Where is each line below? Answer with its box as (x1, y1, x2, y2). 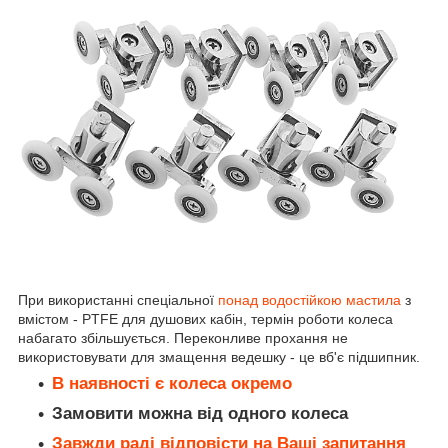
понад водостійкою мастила (218, 292, 405, 309)
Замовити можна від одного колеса (52, 404, 348, 424)
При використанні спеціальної (18, 292, 218, 309)
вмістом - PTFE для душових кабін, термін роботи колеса (18, 311, 393, 328)
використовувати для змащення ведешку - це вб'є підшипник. (18, 349, 420, 366)
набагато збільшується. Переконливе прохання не (18, 330, 348, 347)
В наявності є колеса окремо (52, 374, 292, 394)
